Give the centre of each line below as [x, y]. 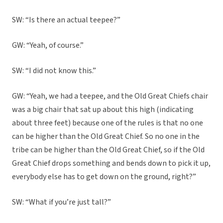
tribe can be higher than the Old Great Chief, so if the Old [108, 150]
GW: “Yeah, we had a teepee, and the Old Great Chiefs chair [110, 96]
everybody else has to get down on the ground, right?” [104, 177]
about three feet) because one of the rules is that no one [108, 123]
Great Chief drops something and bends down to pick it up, [111, 164]
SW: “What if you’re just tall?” [61, 202]
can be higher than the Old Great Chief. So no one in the [106, 137]
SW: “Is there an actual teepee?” [66, 20]
